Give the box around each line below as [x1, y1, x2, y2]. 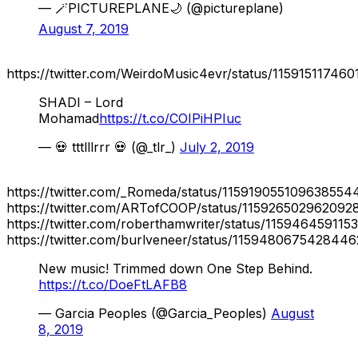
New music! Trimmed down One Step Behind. [38, 260, 312, 276]
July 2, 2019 [180, 138, 254, 155]
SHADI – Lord [38, 93, 123, 110]
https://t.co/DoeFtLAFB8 [38, 276, 187, 292]
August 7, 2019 [38, 20, 129, 37]
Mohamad [38, 109, 99, 126]
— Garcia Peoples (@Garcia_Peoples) [38, 304, 271, 321]
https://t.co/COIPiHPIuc [99, 109, 241, 126]
